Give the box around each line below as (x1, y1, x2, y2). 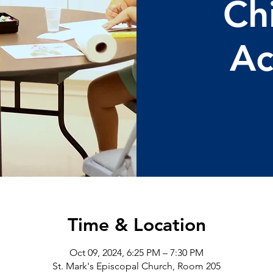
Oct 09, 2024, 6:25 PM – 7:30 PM (69, 246, 204, 258)
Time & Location (67, 213, 206, 236)
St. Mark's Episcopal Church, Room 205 (52, 260, 221, 272)
